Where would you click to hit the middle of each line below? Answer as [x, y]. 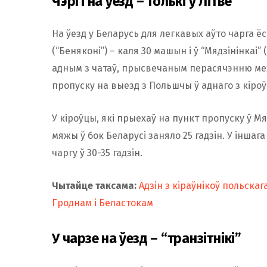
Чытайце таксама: [94, 186]
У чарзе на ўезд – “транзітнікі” [147, 239]
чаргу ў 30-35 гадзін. [97, 153]
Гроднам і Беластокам [103, 203]
